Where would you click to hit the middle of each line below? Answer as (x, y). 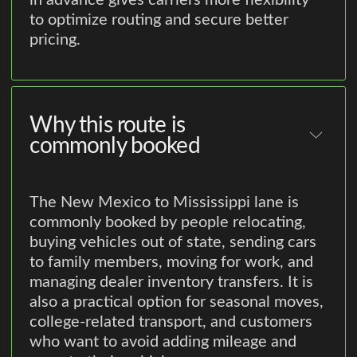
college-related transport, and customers (171, 322)
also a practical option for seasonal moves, (177, 302)
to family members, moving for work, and (172, 262)
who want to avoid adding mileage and (163, 341)
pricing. (55, 40)
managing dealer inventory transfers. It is (172, 282)
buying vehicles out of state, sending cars (173, 242)
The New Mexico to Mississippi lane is (165, 202)
